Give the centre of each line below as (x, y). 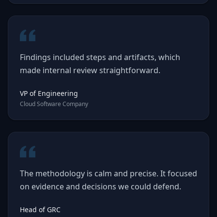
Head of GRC (40, 209)
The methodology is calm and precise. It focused (108, 173)
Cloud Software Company (54, 104)
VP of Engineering (49, 93)
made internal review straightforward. (90, 70)
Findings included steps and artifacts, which (100, 57)
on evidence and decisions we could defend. (101, 186)
